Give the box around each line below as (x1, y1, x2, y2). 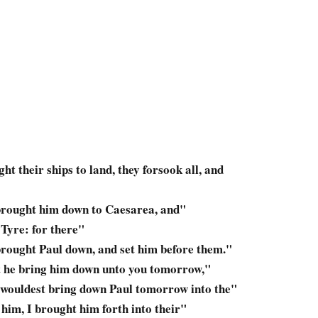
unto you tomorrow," (99, 260, 211, 278)
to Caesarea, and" (89, 200, 186, 219)
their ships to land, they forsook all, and (16, 160, 224, 179)
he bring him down (4, 260, 99, 278)
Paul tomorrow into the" (106, 280, 237, 298)
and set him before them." (95, 240, 232, 258)
